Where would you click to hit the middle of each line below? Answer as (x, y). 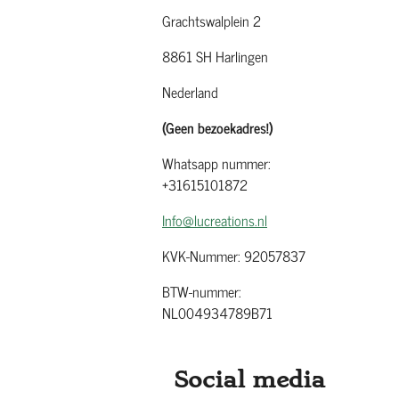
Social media (249, 379)
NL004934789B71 (217, 313)
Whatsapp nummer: (216, 163)
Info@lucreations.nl (215, 220)
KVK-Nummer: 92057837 (234, 256)
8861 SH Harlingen (215, 56)
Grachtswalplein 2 (212, 20)
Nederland (190, 92)
